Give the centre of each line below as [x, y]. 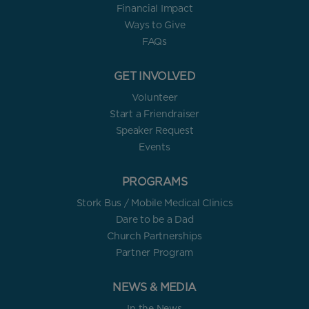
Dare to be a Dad [154, 220]
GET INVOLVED [154, 77]
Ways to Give [154, 25]
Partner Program [154, 253]
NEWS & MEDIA [154, 288]
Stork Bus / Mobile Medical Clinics [154, 203]
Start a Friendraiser [154, 114]
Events [154, 147]
